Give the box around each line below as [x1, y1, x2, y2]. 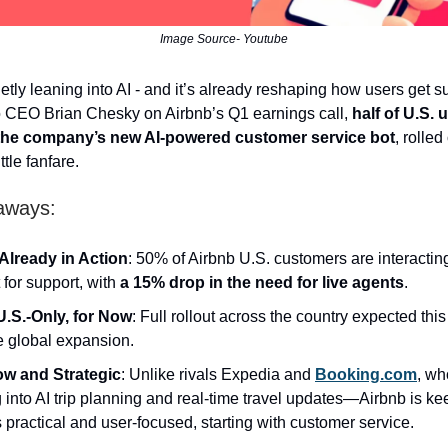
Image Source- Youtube [160, 32, 288, 47]
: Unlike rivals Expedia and [121, 366, 315, 384]
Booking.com [315, 366, 417, 384]
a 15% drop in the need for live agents [120, 274, 404, 292]
